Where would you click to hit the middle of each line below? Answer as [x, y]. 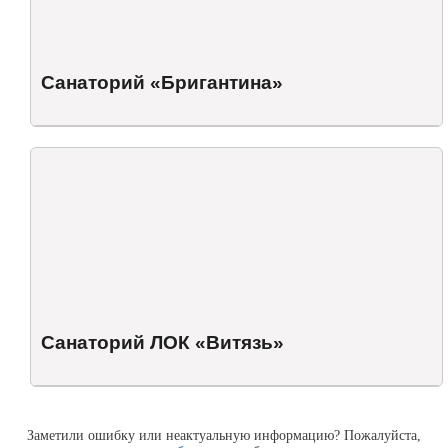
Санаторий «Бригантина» [162, 83]
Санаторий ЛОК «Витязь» [162, 343]
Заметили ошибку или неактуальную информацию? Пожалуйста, [224, 435]
